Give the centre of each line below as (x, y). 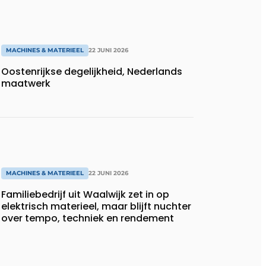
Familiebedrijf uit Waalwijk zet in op (85, 195)
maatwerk (26, 83)
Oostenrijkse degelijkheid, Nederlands (92, 71)
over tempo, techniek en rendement (88, 218)
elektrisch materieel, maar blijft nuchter (96, 207)
